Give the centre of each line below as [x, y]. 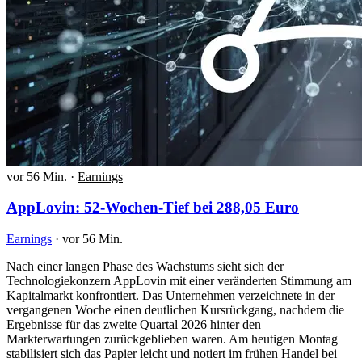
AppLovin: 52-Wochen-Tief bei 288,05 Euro [153, 208]
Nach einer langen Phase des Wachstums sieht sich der [145, 267]
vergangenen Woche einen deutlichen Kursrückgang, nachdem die [175, 310]
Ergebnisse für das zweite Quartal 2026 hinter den [134, 325]
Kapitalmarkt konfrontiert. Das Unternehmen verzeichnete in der [170, 296]
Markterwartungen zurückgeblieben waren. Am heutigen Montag [172, 339]
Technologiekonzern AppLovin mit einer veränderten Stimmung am [179, 281]
